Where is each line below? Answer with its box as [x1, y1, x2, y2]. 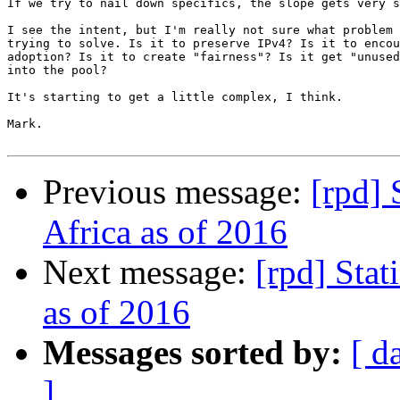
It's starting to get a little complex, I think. [7, 89, 343, 104]
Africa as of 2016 [43, 212, 287, 251]
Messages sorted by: [43, 332, 342, 371]
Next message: [43, 252, 255, 291]
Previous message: [43, 171, 311, 211]
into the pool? [7, 62, 107, 77]
